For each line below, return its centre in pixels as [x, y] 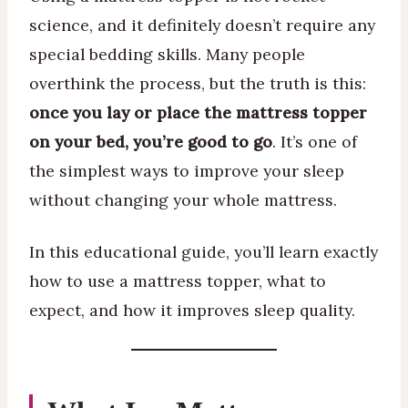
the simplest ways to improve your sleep [187, 170]
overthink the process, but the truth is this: [198, 83]
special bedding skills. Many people [167, 54]
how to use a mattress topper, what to [178, 281]
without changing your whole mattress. [183, 199]
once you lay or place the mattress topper [198, 112]
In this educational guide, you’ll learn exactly [204, 252]
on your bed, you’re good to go [151, 141]
